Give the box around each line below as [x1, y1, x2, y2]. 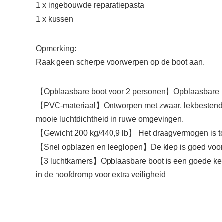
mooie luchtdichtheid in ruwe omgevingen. [36, 115, 184, 123]
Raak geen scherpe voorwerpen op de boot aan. [36, 58, 205, 66]
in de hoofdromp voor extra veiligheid [36, 170, 166, 179]
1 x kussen [36, 15, 73, 23]
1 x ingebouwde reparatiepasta [36, 1, 144, 9]
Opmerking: [36, 44, 76, 53]
